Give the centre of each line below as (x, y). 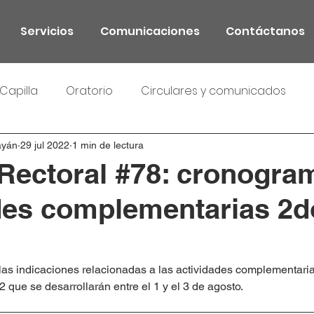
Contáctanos (265, 31)
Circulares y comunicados (213, 91)
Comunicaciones (150, 31)
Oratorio (89, 91)
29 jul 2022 (45, 145)
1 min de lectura (108, 145)
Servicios (47, 31)
